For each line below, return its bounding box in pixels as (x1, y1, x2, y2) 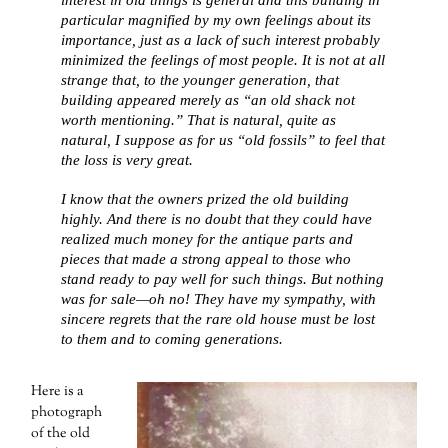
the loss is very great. (61, 151, 194, 169)
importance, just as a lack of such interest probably (61, 31, 381, 49)
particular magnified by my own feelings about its (61, 11, 372, 29)
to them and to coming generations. (61, 329, 284, 347)
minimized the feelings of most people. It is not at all (61, 51, 386, 69)
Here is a (31, 382, 84, 403)
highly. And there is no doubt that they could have (61, 209, 373, 227)
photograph (31, 403, 103, 424)
